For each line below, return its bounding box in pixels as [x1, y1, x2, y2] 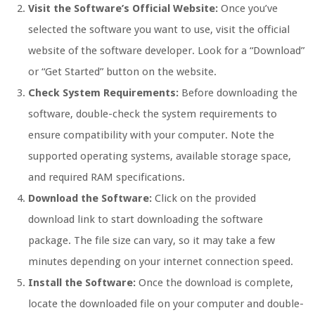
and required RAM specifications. [28, 171, 185, 184]
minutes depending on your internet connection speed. [28, 255, 293, 269]
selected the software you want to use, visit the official [28, 23, 290, 37]
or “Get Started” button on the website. [28, 65, 217, 79]
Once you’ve [218, 2, 278, 15]
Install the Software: [28, 276, 136, 290]
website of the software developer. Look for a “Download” [28, 44, 304, 58]
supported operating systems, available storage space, [28, 150, 291, 163]
